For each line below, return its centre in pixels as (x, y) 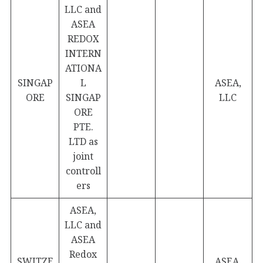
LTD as (83, 141)
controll (83, 171)
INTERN (83, 53)
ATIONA (83, 68)
